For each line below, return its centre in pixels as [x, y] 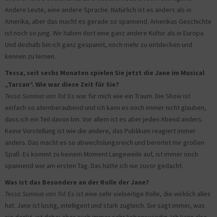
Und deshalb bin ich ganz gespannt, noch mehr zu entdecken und [99, 45]
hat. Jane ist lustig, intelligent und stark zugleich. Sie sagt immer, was [105, 206]
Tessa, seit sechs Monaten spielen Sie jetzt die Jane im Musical [105, 73]
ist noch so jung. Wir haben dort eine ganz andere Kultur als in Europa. [105, 33]
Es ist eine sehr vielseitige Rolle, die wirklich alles [139, 194]
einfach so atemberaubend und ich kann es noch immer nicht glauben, [106, 108]
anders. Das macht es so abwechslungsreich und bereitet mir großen [105, 143]
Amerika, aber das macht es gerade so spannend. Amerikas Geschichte [108, 22]
